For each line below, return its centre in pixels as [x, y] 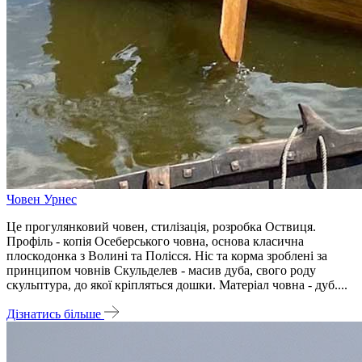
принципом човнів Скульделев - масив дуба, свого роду [161, 270]
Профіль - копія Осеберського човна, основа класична [155, 241]
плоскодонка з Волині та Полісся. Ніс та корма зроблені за [167, 255]
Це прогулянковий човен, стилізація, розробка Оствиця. [161, 226]
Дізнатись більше [55, 314]
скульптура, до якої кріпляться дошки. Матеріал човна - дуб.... [177, 284]
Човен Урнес [42, 199]
